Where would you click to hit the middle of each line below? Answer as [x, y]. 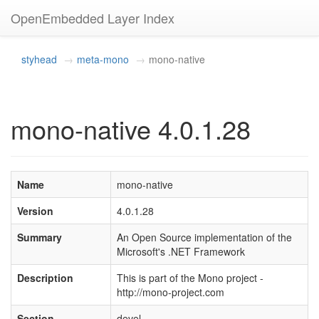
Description [45, 278]
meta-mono [103, 59]
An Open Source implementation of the [204, 237]
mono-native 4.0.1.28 [131, 129]
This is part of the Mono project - [190, 278]
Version [35, 211]
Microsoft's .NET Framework [181, 251]
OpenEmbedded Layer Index [93, 18]
